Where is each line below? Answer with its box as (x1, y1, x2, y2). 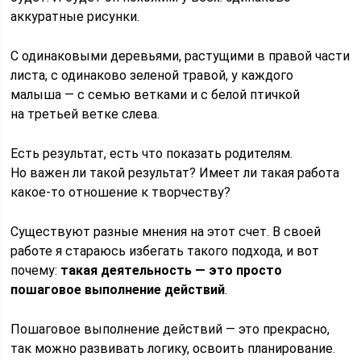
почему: (10, 262, 61, 278)
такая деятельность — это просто (60, 262, 283, 278)
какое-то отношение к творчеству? (10, 184, 231, 200)
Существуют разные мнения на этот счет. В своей (10, 223, 322, 239)
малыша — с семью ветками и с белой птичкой (10, 86, 301, 102)
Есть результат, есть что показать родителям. (10, 145, 293, 161)
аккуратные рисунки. (10, 8, 140, 24)
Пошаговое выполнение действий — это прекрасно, (10, 321, 330, 337)
